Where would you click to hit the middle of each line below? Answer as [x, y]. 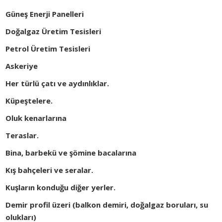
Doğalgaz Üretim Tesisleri [54, 31]
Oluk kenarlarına [36, 118]
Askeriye [22, 66]
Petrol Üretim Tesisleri [48, 49]
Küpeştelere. [29, 101]
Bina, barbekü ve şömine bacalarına [71, 153]
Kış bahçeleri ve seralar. [50, 170]
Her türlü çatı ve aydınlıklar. [57, 83]
